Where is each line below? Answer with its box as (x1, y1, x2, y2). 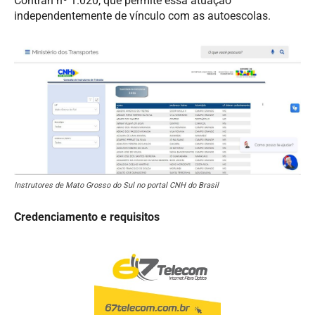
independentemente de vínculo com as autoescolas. (14, 8, 271, 22)
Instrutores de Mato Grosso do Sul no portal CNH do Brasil (14, 180, 219, 190)
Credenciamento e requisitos (14, 210, 160, 224)
